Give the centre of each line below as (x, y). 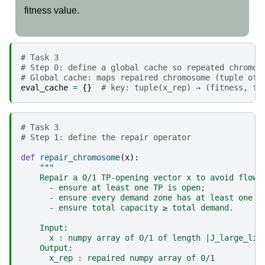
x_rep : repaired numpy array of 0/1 (118, 258)
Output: (47, 248)
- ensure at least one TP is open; (113, 187)
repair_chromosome (80, 157)
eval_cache (44, 87)
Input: (44, 227)
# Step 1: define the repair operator (106, 137)
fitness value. (52, 10)
